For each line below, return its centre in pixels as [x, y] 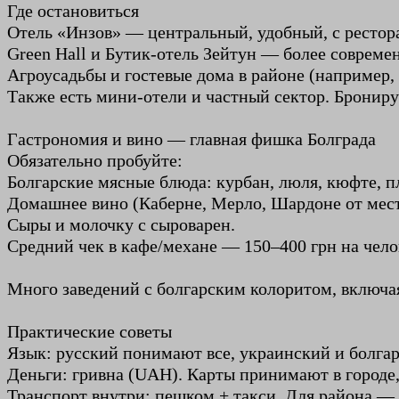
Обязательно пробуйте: [95, 161]
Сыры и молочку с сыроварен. [121, 225]
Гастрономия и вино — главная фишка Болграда [191, 139]
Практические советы [90, 332]
